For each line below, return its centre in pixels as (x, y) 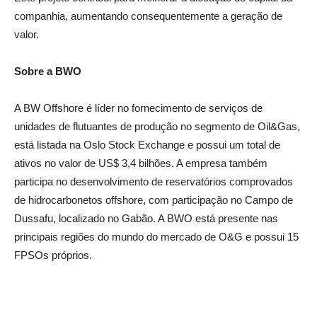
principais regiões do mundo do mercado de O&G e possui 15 (156, 236)
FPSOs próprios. (53, 255)
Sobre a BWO (48, 71)
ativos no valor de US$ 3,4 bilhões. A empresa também (141, 163)
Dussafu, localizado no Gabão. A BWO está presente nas (146, 218)
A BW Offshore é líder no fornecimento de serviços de (138, 108)
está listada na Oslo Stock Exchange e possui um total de (147, 144)
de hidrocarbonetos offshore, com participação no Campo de (154, 200)
